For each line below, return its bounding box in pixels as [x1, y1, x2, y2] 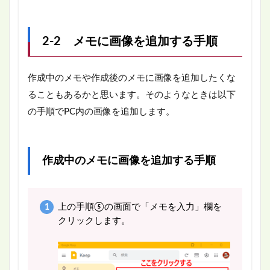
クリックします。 [57, 216, 130, 226]
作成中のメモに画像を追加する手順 [42, 155, 216, 166]
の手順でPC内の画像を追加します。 [28, 107, 175, 117]
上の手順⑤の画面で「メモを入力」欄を [57, 202, 222, 212]
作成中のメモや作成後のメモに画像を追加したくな [28, 74, 236, 83]
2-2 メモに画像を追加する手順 [42, 36, 218, 48]
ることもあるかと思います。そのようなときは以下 [28, 90, 236, 100]
